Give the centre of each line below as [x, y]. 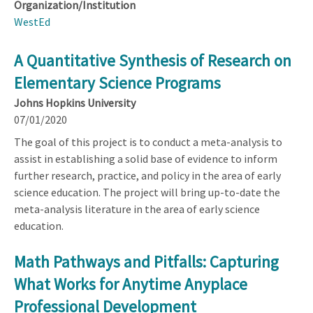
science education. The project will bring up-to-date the [147, 192]
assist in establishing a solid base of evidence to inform [146, 158]
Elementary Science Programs [117, 82]
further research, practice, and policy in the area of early [147, 175]
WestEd [32, 21]
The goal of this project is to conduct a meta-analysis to [148, 141]
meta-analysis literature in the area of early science [137, 209]
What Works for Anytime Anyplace [131, 284]
